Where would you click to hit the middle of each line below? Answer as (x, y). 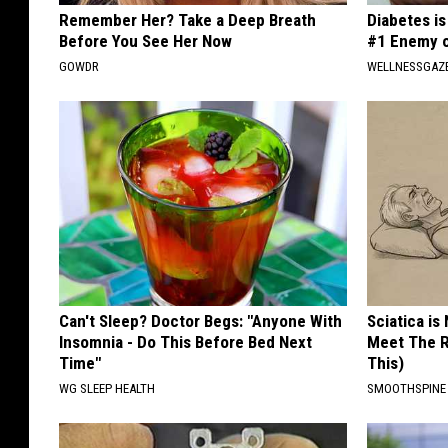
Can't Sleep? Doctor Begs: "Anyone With (200, 320)
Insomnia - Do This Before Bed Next (185, 341)
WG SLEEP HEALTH (107, 388)
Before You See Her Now (145, 40)
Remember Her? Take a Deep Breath (187, 19)
